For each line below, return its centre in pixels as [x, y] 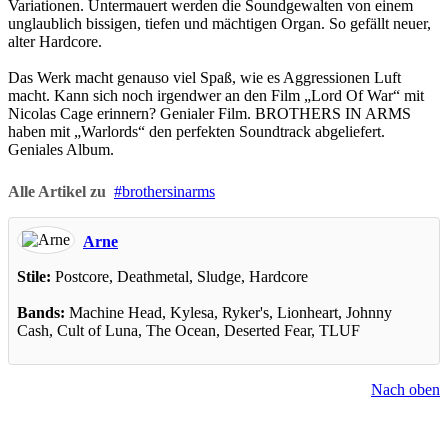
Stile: [34, 276]
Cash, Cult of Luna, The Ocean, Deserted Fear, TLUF [188, 330]
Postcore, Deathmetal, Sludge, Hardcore [179, 276]
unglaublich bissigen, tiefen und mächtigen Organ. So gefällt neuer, [219, 23]
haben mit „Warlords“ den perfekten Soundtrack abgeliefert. [196, 131]
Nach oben [405, 389]
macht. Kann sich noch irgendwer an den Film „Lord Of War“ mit [216, 95]
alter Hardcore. [55, 41]
